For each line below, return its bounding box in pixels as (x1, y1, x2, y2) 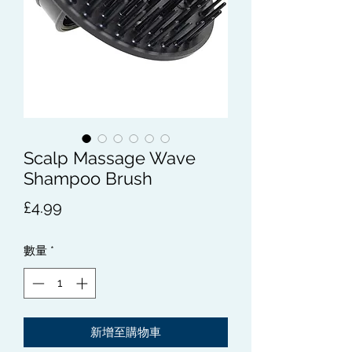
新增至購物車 (90, 324, 161, 339)
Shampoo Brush (24, 168, 152, 189)
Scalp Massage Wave (24, 148, 196, 168)
